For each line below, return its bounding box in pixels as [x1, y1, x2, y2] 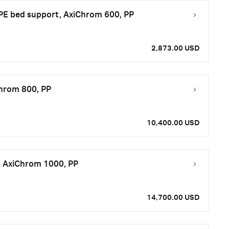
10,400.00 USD [147, 119, 200, 127]
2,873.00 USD [151, 44, 200, 53]
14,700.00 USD [147, 194, 200, 202]
